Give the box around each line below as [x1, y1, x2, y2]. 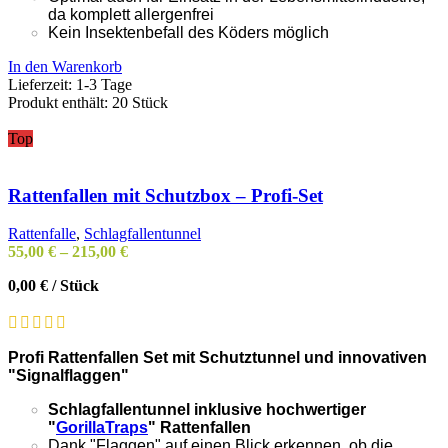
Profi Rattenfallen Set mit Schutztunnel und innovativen [8, 349, 427, 367]
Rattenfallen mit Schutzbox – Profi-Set [8, 184, 323, 206]
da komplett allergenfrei [48, 5, 214, 23]
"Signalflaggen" [8, 367, 129, 385]
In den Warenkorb [8, 57, 122, 75]
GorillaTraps [56, 419, 148, 437]
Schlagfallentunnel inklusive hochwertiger [48, 401, 366, 419]
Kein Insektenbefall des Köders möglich [48, 23, 329, 41]
